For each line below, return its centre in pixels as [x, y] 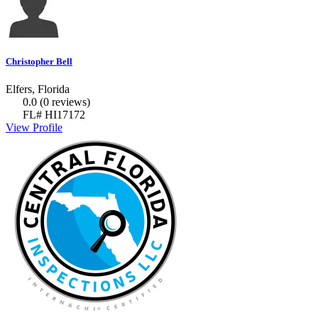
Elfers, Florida [38, 89]
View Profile [34, 127]
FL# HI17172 [53, 114]
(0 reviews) [65, 102]
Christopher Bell [39, 61]
